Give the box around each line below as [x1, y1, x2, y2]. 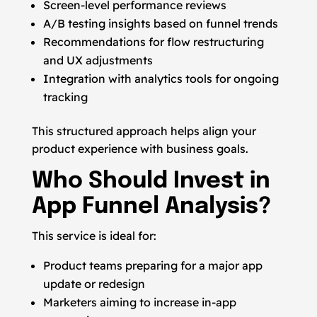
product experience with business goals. [31, 142, 248, 156]
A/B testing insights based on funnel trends [42, 16, 278, 30]
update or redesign [42, 277, 145, 291]
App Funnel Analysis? [31, 195, 271, 219]
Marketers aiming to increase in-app [42, 295, 236, 309]
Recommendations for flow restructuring [42, 35, 264, 49]
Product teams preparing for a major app [42, 258, 263, 272]
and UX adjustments [42, 53, 153, 67]
